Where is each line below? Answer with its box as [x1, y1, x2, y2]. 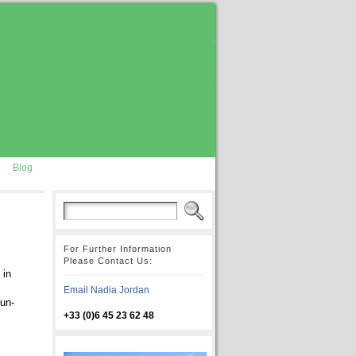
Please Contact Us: [64, 256, 153, 265]
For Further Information [64, 244, 172, 253]
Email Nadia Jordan [64, 284, 149, 296]
